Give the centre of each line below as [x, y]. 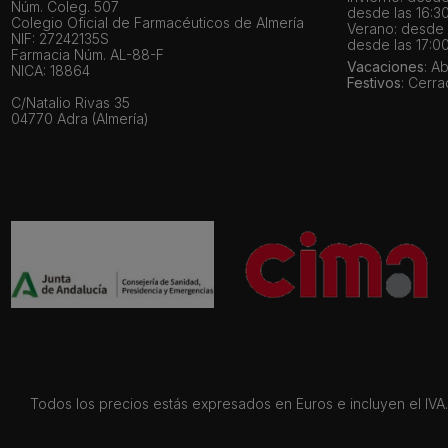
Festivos [373, 83]
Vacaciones [385, 67]
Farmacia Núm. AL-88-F [87, 55]
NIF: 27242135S [59, 39]
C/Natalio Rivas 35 [70, 103]
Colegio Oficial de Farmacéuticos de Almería [157, 23]
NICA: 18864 [50, 71]
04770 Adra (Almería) [79, 119]
